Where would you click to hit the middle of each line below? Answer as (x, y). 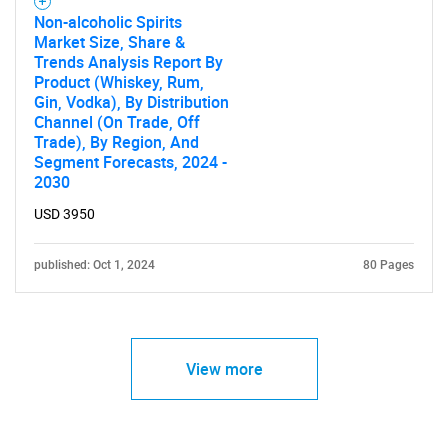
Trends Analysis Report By (128, 61)
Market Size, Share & (109, 41)
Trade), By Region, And (116, 141)
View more (224, 368)
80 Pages (388, 264)
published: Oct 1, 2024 (94, 264)
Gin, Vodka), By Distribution (131, 101)
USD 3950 (64, 213)
